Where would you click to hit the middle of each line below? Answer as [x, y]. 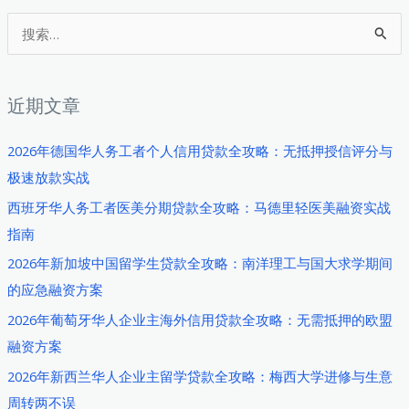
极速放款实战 [48, 177]
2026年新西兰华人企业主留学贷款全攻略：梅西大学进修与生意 [199, 376]
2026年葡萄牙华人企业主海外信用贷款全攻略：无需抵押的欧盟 [199, 319]
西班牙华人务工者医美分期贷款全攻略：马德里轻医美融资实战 [199, 207]
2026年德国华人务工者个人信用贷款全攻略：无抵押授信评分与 [199, 150]
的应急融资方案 [55, 290]
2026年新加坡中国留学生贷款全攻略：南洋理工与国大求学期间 [199, 263]
